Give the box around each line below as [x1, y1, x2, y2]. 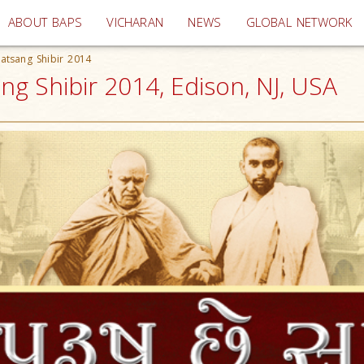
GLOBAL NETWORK [245, 14, 353, 31]
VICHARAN [106, 14, 164, 31]
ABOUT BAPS [8, 14, 83, 31]
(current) [162, 13, 213, 30]
